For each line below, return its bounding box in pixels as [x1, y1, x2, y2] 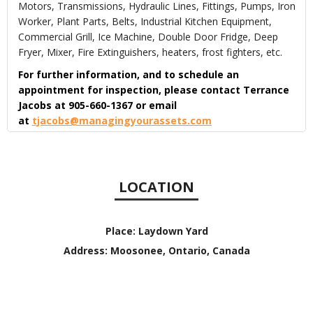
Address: [63, 244, 110, 258]
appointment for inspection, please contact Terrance [18, 83, 289, 97]
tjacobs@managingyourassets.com [32, 114, 212, 128]
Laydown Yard [138, 224, 208, 238]
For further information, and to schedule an [18, 68, 239, 82]
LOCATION [119, 177, 194, 197]
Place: [105, 224, 138, 238]
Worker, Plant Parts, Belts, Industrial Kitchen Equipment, [18, 15, 272, 29]
